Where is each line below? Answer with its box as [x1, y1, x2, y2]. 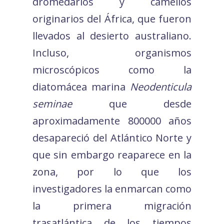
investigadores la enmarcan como [32, 181, 191, 195]
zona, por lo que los [32, 164, 191, 178]
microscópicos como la [32, 62, 191, 76]
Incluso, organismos [32, 45, 191, 59]
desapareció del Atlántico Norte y [32, 130, 191, 144]
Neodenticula [130, 79, 191, 93]
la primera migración [32, 198, 191, 212]
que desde [72, 96, 191, 110]
